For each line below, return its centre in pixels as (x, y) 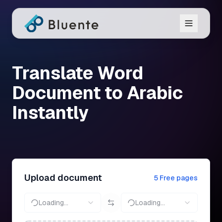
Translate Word (78, 73)
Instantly (50, 113)
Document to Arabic (97, 93)
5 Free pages (176, 178)
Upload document (63, 178)
